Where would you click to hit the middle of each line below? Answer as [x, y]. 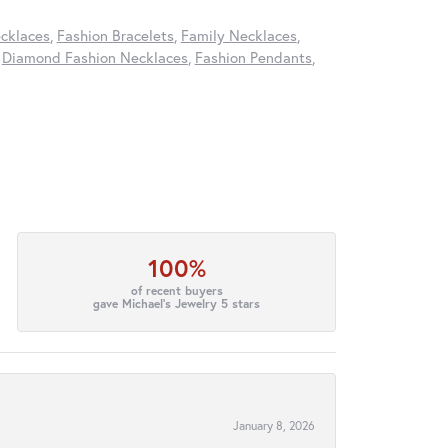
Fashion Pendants [253, 56]
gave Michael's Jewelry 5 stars [177, 304]
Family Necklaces [238, 34]
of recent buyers [176, 291]
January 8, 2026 [274, 424]
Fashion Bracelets [115, 34]
